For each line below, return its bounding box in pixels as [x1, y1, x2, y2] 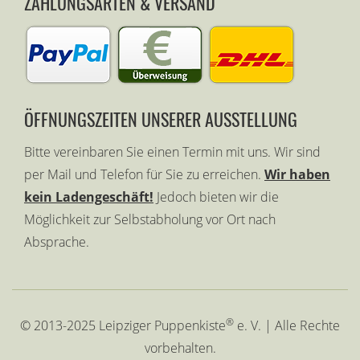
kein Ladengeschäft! [24, 188, 153, 207]
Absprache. [24, 233, 89, 252]
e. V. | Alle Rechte [234, 317, 340, 335]
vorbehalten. [144, 339, 216, 358]
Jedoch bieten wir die [153, 188, 279, 207]
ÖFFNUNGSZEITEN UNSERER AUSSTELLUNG [24, 106, 297, 133]
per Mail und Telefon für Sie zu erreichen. [24, 166, 264, 184]
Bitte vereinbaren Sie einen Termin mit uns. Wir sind [24, 143, 321, 162]
